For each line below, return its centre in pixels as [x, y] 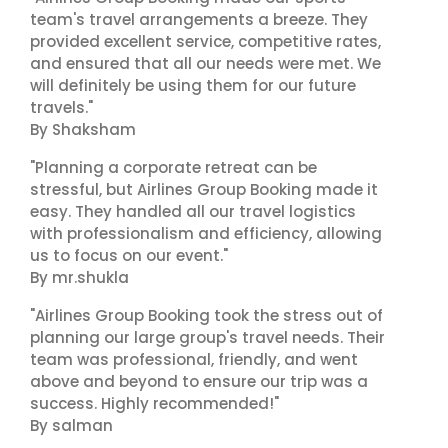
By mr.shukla [79, 277]
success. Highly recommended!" [154, 403]
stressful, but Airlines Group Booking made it [204, 189]
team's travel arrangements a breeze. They [199, 19]
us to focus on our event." [129, 255]
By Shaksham [83, 129]
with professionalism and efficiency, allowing [206, 233]
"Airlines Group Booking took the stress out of [206, 315]
